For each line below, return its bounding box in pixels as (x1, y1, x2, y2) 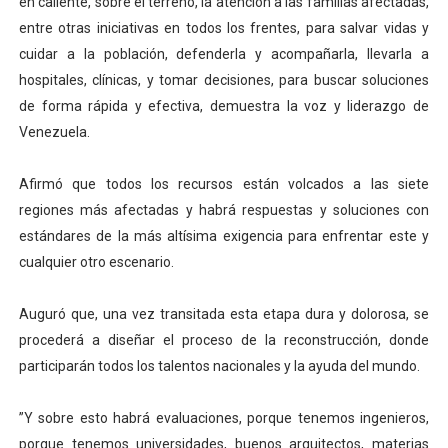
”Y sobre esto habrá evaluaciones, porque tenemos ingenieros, (18, 410, 430, 427)
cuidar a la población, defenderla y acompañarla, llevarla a (18, 46, 430, 63)
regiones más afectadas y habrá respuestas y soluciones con (18, 202, 430, 219)
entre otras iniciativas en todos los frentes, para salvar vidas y (18, 20, 430, 37)
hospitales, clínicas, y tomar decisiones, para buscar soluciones (18, 72, 430, 89)
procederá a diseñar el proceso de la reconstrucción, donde (18, 332, 430, 349)
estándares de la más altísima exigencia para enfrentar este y (18, 228, 430, 245)
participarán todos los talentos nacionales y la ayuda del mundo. (18, 358, 420, 375)
